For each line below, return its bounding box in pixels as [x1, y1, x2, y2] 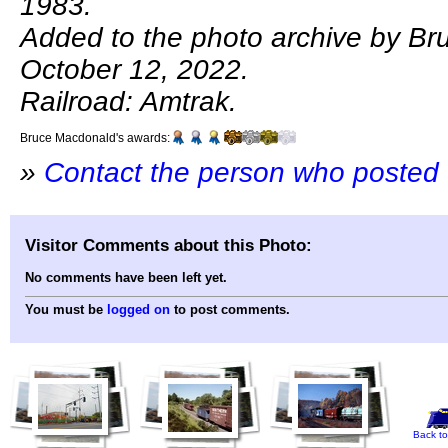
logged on [107, 302, 170, 318]
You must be [25, 302, 107, 318]
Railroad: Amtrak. [20, 86, 237, 118]
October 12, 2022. [20, 54, 249, 86]
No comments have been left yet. [25, 270, 227, 286]
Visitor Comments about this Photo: [25, 234, 312, 255]
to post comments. [170, 302, 290, 318]
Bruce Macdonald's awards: [20, 131, 170, 145]
